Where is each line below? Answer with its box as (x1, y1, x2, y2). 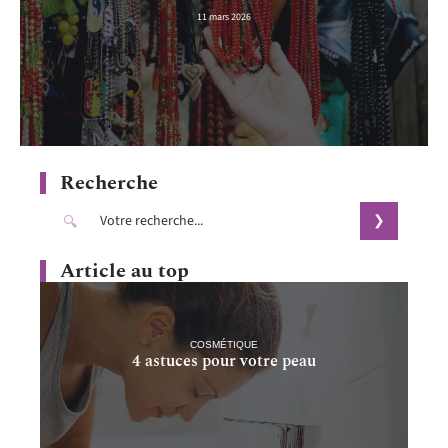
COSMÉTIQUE (190, 338, 258, 350)
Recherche (60, 168, 158, 199)
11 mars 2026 (197, 9, 251, 24)
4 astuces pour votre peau (132, 348, 316, 373)
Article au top (60, 256, 189, 287)
